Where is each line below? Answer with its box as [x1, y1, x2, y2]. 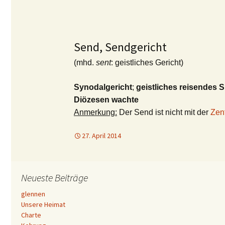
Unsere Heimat [21, 200, 65, 209]
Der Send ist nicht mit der [117, 108, 210, 117]
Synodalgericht [74, 83, 132, 91]
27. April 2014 [82, 131, 121, 140]
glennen [21, 189, 45, 198]
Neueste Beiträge [21, 171, 88, 184]
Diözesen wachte [74, 95, 139, 104]
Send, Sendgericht [74, 39, 167, 55]
